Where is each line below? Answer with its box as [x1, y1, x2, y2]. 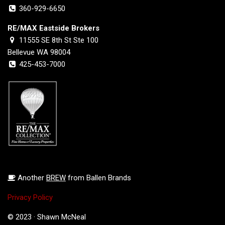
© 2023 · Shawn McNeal [8, 212, 86, 221]
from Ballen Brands [66, 173, 131, 182]
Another [16, 173, 46, 182]
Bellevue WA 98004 [8, 47, 70, 57]
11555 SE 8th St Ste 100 [17, 35, 99, 45]
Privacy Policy [8, 192, 53, 202]
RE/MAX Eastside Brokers [8, 23, 99, 33]
